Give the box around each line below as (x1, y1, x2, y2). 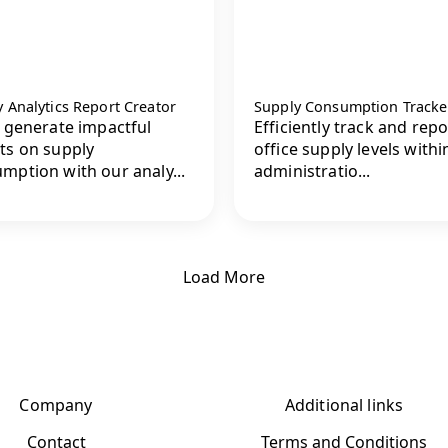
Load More (183, 265, 265, 288)
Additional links (284, 393, 404, 416)
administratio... (254, 160, 371, 183)
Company (19, 393, 93, 416)
